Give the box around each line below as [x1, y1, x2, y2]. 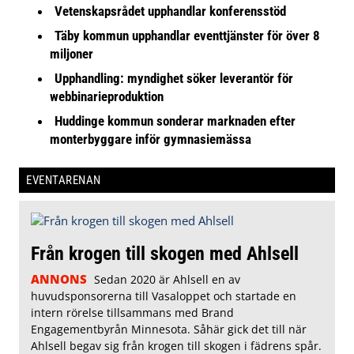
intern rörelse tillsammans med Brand [31, 305, 234, 321]
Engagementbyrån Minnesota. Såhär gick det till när [31, 322, 307, 337]
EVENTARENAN [26, 173, 101, 188]
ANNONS [31, 271, 87, 288]
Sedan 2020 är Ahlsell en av [93, 272, 240, 288]
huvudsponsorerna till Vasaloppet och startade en [31, 288, 296, 304]
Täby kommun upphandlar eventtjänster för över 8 [55, 28, 321, 44]
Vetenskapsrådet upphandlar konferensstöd [55, 3, 287, 20]
